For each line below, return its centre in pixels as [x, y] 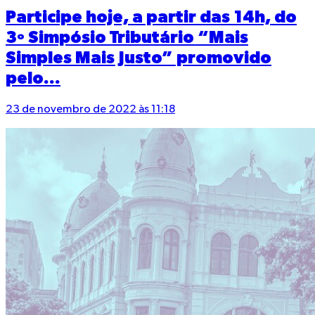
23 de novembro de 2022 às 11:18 [90, 109]
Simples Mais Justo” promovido [139, 58]
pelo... [33, 78]
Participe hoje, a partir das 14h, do [151, 17]
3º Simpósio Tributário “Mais [127, 38]
